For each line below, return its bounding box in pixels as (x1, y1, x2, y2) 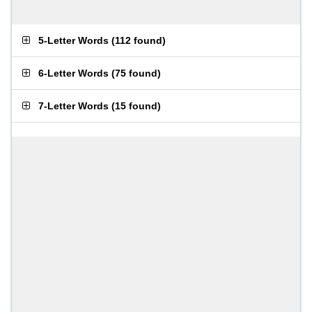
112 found (115, 35, 162, 46)
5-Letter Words (38, 35, 109, 46)
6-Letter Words (38, 68, 109, 79)
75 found (115, 68, 157, 79)
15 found (115, 100, 157, 111)
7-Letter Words (38, 100, 109, 111)
